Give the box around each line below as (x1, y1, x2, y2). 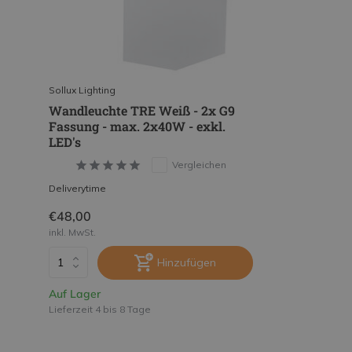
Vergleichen (172, 158, 226, 170)
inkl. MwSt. (49, 225, 96, 238)
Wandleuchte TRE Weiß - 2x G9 (49, 101, 235, 119)
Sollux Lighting (49, 83, 115, 96)
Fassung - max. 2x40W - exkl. (49, 117, 225, 134)
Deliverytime (49, 181, 106, 194)
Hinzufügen (157, 255, 216, 269)
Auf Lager (49, 286, 101, 301)
